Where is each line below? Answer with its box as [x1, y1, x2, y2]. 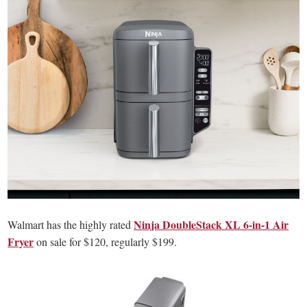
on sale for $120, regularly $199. [34, 234, 177, 249]
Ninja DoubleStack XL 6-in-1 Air [134, 216, 289, 232]
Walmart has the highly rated [8, 217, 134, 232]
